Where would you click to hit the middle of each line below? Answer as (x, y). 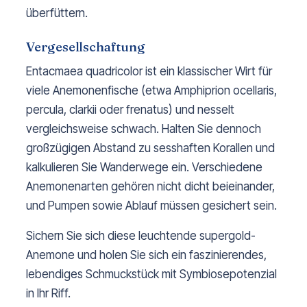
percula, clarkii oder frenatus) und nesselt (130, 110)
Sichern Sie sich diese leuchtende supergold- (141, 236)
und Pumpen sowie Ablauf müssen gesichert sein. (151, 206)
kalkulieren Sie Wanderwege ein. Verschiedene (144, 168)
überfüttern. (57, 13)
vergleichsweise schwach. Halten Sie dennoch (144, 129)
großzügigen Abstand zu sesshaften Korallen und (150, 148)
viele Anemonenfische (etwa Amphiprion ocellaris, (151, 91)
